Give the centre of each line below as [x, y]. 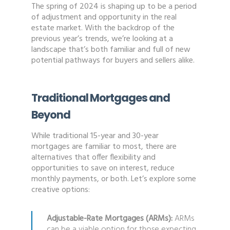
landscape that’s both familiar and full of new [111, 50]
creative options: [60, 190]
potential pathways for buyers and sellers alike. [113, 60]
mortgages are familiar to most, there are [104, 147]
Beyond [51, 114]
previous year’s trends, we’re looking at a [102, 39]
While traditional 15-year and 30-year [95, 136]
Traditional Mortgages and [100, 98]
